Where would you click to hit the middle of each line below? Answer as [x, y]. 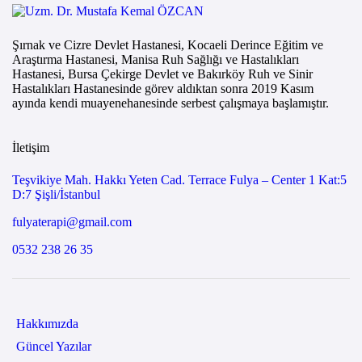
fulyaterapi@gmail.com [72, 222]
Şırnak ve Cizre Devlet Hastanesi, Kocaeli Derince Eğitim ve [168, 45]
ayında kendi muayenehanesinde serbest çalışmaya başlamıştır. [170, 103]
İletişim [31, 148]
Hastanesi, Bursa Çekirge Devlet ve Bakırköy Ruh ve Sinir [162, 74]
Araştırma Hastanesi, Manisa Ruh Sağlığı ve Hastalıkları [156, 60]
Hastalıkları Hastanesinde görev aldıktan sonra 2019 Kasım [163, 89]
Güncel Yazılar [53, 346]
